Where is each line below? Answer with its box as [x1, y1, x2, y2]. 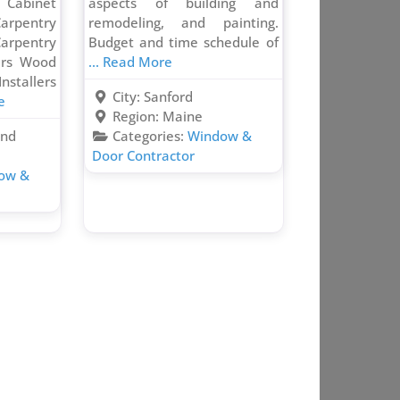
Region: [112, 107, 162, 126]
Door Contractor [92, 146, 196, 165]
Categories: [112, 127, 187, 146]
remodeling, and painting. [88, 13, 279, 32]
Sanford [143, 87, 193, 106]
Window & [187, 127, 252, 146]
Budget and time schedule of [88, 33, 279, 52]
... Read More [88, 53, 173, 71]
